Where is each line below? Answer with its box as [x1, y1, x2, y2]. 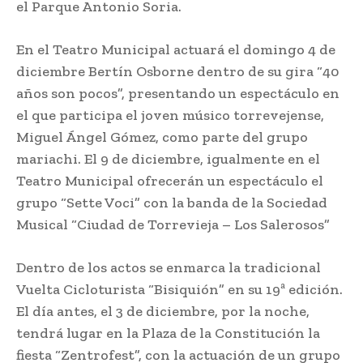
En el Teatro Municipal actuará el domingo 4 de [16, 41, 335, 59]
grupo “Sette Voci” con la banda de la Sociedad [16, 194, 327, 212]
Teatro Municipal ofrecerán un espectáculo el [16, 172, 323, 190]
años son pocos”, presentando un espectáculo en [16, 84, 340, 103]
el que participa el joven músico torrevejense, [16, 106, 324, 125]
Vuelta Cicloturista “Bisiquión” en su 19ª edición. [16, 280, 343, 299]
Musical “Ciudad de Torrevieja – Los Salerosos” [16, 216, 330, 234]
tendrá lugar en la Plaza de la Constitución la [16, 324, 320, 343]
